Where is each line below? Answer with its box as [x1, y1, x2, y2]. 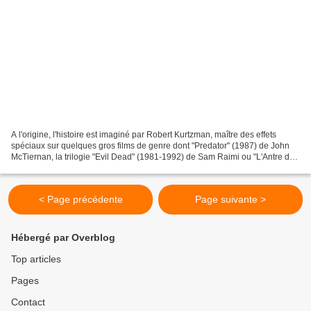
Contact [11, 296, 45, 308]
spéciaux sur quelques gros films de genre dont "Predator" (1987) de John [11, 141, 289, 151]
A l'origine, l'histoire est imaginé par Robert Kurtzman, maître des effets [11, 130, 276, 140]
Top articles [11, 253, 61, 265]
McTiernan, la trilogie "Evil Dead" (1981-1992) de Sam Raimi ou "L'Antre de [11, 152, 294, 162]
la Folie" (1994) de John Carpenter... [11, 163, 147, 174]
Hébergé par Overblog [11, 232, 115, 244]
